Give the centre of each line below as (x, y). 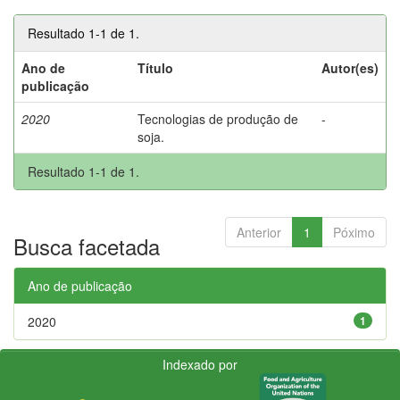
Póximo (354, 232)
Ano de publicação (80, 285)
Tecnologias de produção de (218, 118)
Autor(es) (350, 67)
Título (155, 67)
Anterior (259, 232)
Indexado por (200, 364)
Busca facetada (87, 246)
